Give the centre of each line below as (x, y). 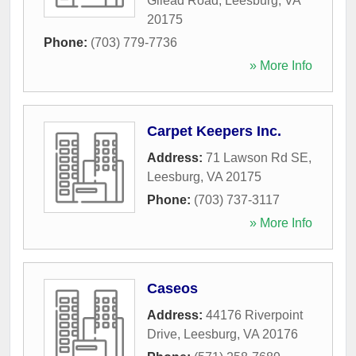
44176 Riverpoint (254, 315)
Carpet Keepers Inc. (214, 131)
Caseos (172, 288)
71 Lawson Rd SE (257, 157)
